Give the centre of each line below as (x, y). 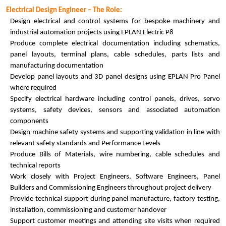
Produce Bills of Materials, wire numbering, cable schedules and (115, 155)
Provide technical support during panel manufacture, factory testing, (115, 199)
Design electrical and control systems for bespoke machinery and (115, 21)
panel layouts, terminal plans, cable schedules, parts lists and (115, 55)
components (29, 121)
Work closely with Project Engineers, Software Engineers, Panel (115, 177)
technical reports (35, 166)
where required (33, 88)
